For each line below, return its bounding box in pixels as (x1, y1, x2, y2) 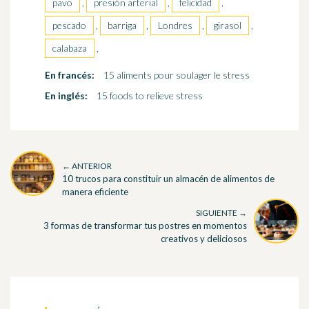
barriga (108, 19, 137, 32)
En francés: (45, 69, 94, 81)
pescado (52, 19, 86, 32)
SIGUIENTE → (196, 208, 247, 219)
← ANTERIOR (62, 160, 112, 171)
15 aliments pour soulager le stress (103, 69, 250, 81)
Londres (158, 19, 192, 32)
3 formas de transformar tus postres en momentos (43, 220, 247, 232)
